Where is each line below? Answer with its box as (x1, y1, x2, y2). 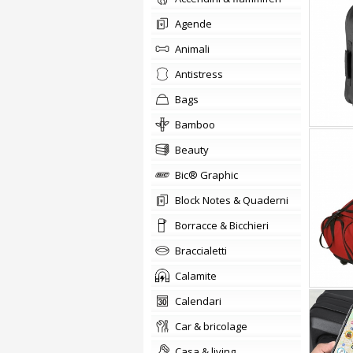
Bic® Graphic (181, 168, 238, 182)
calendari (181, 294, 221, 308)
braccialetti (181, 243, 227, 258)
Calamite (181, 269, 217, 283)
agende (181, 17, 212, 31)
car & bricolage (181, 319, 247, 333)
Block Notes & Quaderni (181, 193, 288, 207)
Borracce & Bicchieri (181, 218, 269, 232)
